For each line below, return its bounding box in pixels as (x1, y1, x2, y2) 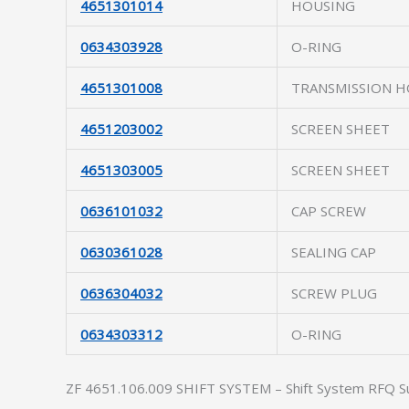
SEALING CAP (291, 243, 376, 261)
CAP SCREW (291, 202, 366, 220)
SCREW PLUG (291, 284, 377, 302)
